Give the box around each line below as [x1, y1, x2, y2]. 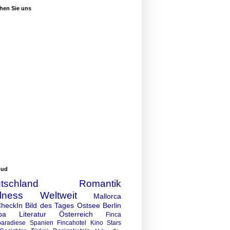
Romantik [79, 178, 121, 189]
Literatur [19, 209, 46, 218]
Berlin [103, 201, 122, 209]
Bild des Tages [25, 201, 74, 209]
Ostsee [76, 201, 100, 209]
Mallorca [93, 191, 121, 200]
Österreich [59, 209, 93, 218]
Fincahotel [57, 219, 86, 226]
